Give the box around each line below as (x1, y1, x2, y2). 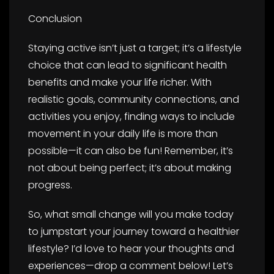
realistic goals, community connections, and (28, 92, 239, 106)
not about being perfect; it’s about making (28, 160, 231, 175)
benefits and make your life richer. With (28, 75, 212, 89)
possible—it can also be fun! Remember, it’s (28, 143, 233, 158)
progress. (28, 177, 72, 192)
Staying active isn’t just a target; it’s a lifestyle (28, 40, 242, 55)
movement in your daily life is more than (28, 126, 218, 141)
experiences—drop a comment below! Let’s (28, 258, 233, 273)
